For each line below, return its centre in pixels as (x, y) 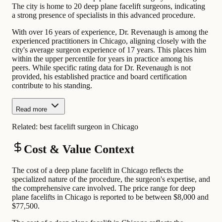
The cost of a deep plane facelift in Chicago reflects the (98, 170)
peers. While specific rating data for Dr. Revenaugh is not (101, 68)
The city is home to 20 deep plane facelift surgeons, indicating (109, 6)
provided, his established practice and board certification (99, 77)
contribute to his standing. (52, 86)
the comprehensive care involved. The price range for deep (104, 188)
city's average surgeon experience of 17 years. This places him (109, 50)
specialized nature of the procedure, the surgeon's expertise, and (111, 179)
